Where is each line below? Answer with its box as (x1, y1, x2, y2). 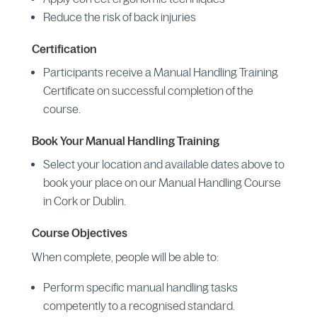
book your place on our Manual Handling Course (42, 175, 281, 189)
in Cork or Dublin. (42, 194, 126, 207)
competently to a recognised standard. (42, 299, 235, 312)
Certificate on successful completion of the (42, 83, 253, 97)
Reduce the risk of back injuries (42, 10, 196, 23)
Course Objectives (31, 226, 127, 239)
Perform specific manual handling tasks (42, 280, 238, 294)
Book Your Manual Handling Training (31, 134, 219, 147)
